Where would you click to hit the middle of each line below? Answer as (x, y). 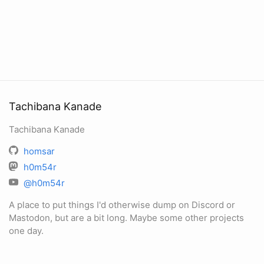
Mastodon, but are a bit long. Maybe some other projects (126, 218)
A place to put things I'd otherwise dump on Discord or (122, 205)
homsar (39, 151)
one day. (26, 231)
